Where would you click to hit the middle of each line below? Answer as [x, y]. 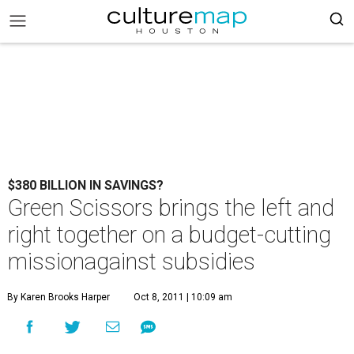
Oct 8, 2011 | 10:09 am [183, 297]
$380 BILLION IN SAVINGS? [86, 185]
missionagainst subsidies [132, 262]
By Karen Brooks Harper [58, 297]
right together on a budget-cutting [169, 235]
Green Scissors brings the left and [171, 208]
